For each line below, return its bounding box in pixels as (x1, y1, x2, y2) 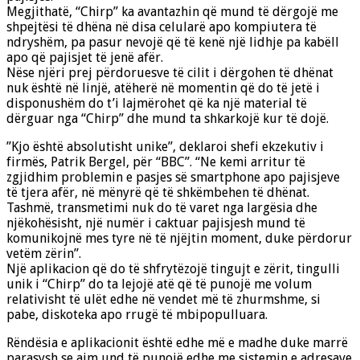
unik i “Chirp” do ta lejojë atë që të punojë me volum (6, 276, 312, 292)
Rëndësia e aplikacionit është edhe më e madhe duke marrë (6, 335, 348, 351)
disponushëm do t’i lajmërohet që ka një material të (6, 96, 307, 112)
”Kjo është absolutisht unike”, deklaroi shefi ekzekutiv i (6, 139, 324, 155)
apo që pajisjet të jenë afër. (6, 50, 163, 66)
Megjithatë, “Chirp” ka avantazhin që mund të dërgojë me (6, 4, 338, 20)
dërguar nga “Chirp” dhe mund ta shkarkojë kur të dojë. (6, 111, 329, 127)
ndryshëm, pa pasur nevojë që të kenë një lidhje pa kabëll (6, 35, 339, 51)
